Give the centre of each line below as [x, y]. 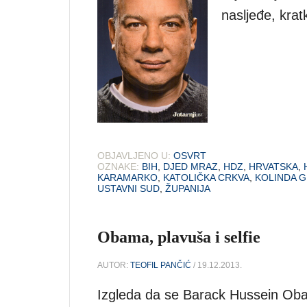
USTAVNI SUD [128, 188]
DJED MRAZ [191, 166]
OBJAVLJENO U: [134, 155]
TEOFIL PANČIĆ [161, 265]
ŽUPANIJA [188, 188]
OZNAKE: [118, 166]
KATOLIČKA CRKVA [206, 177]
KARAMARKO [127, 177]
